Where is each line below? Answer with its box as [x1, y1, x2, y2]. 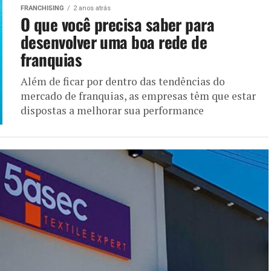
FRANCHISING [21, 4, 64, 12]
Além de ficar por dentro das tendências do [21, 74, 225, 88]
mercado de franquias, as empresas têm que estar [21, 88, 256, 103]
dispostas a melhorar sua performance [21, 103, 204, 117]
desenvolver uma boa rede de [21, 29, 207, 54]
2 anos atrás [73, 4, 111, 12]
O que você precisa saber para [21, 11, 215, 36]
